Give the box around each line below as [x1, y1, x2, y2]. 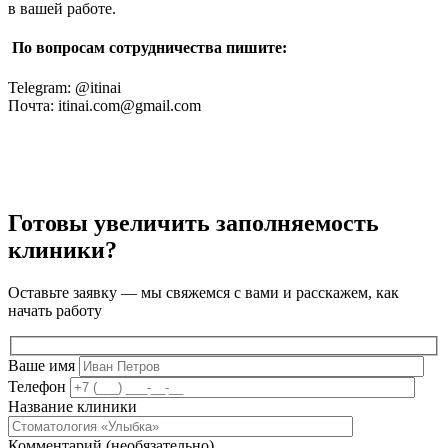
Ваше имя [8, 356, 75, 374]
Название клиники [8, 397, 137, 415]
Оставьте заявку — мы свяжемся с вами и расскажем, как [8, 284, 399, 302]
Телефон [8, 377, 66, 395]
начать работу [8, 302, 102, 320]
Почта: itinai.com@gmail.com [8, 96, 201, 114]
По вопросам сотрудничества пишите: [8, 39, 287, 57]
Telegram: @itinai [8, 78, 121, 96]
